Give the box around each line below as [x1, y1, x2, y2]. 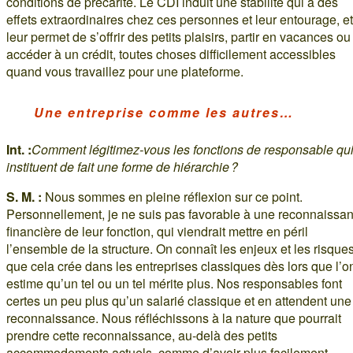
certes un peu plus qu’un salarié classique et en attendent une [6, 291, 351, 310]
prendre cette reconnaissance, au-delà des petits [6, 325, 277, 344]
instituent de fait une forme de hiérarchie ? [6, 157, 238, 176]
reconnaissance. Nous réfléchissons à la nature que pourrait [6, 308, 341, 327]
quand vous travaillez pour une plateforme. [6, 61, 243, 80]
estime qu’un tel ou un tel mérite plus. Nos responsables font [6, 273, 342, 292]
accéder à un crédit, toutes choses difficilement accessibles [6, 44, 336, 63]
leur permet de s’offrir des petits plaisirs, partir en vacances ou [6, 27, 351, 46]
